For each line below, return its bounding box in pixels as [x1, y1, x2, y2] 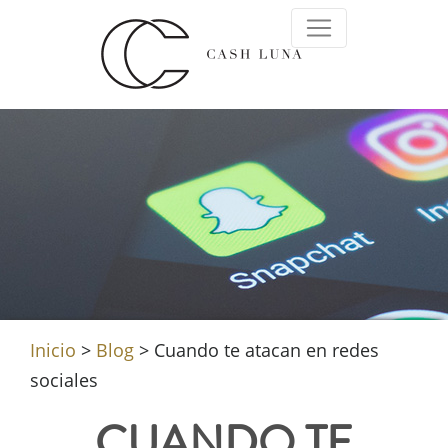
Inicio [30, 338, 76, 362]
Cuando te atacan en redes [154, 338, 379, 362]
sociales [30, 368, 98, 392]
